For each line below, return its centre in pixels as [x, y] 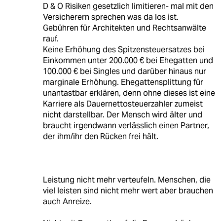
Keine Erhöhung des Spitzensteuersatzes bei [124, 50]
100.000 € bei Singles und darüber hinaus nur [124, 72]
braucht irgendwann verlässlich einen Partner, [126, 126]
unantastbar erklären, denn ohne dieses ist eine [129, 93]
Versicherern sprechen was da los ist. [110, 17]
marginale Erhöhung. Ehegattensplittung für [123, 82]
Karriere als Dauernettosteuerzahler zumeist [123, 104]
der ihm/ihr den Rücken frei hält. [100, 137]
